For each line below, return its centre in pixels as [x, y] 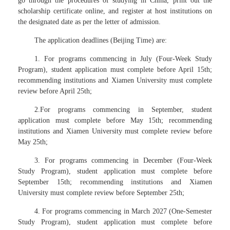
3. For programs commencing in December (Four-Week [123, 160]
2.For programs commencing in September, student [123, 110]
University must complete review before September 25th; [101, 193]
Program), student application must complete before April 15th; [115, 70]
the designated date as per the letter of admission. [89, 22]
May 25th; [33, 142]
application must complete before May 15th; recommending [115, 120]
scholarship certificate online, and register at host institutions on [115, 11]
